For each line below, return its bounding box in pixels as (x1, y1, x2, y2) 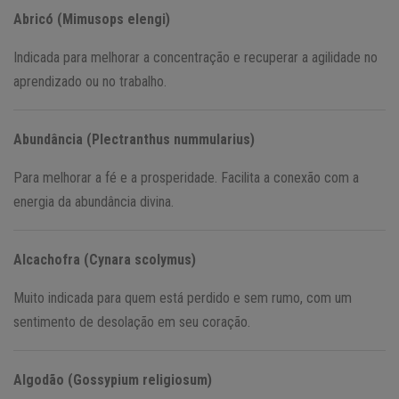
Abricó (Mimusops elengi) (13, 10, 170, 28)
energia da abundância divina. (13, 192, 174, 210)
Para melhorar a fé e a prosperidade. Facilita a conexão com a (13, 168, 359, 186)
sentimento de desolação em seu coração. (13, 313, 250, 330)
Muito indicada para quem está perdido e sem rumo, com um (13, 289, 352, 306)
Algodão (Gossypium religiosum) (13, 370, 212, 388)
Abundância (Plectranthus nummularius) (13, 130, 255, 148)
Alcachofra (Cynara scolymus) (13, 250, 196, 268)
